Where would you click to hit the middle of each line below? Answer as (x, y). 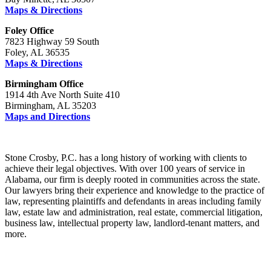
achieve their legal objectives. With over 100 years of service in (125, 168)
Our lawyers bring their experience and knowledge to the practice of (135, 190)
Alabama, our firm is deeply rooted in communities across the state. (132, 179)
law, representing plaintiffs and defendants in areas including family (133, 201)
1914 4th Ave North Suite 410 (62, 94)
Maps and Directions (47, 116)
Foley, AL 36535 (37, 52)
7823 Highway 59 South (52, 41)
